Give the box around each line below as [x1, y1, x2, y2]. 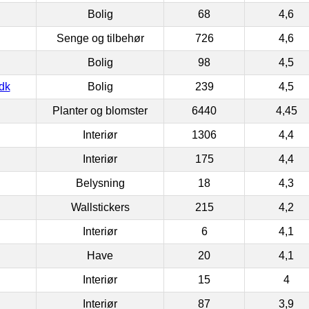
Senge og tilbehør [56, 32, 144, 44]
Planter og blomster [52, 104, 148, 117]
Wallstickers [70, 201, 130, 213]
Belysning [75, 177, 125, 189]
